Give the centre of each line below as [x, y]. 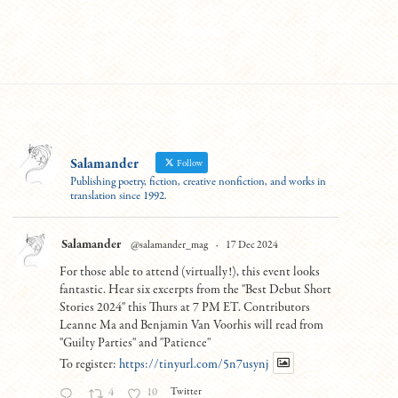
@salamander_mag [169, 245]
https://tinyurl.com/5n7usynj [193, 364]
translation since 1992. [118, 196]
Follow [188, 163]
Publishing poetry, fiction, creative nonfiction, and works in [198, 182]
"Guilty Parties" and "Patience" [135, 342]
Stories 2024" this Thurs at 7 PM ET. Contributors [184, 307]
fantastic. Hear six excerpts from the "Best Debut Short [195, 289]
